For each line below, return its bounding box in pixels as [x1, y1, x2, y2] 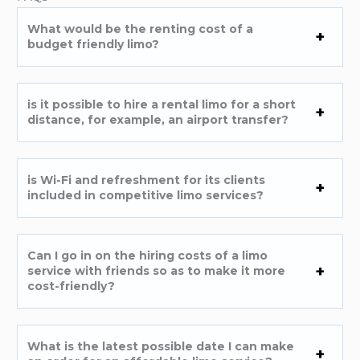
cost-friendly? [27, 279, 116, 294]
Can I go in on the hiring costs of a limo [27, 248, 268, 264]
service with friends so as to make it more [27, 264, 286, 279]
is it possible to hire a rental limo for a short [27, 97, 297, 112]
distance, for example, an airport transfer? [27, 112, 289, 128]
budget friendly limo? [27, 37, 160, 52]
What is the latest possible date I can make [27, 339, 295, 354]
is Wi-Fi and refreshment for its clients [27, 173, 266, 188]
